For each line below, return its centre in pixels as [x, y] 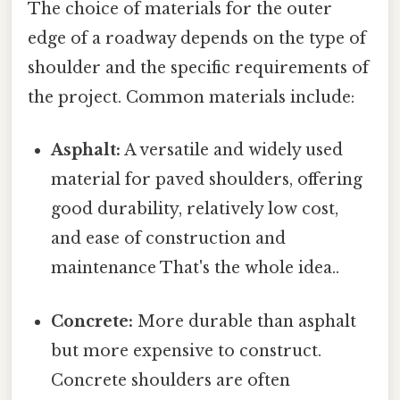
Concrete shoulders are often [171, 380]
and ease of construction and [169, 239]
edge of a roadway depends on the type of [197, 39]
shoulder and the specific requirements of [198, 68]
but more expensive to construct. [187, 350]
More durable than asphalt [245, 321]
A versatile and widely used [232, 150]
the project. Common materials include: [191, 98]
